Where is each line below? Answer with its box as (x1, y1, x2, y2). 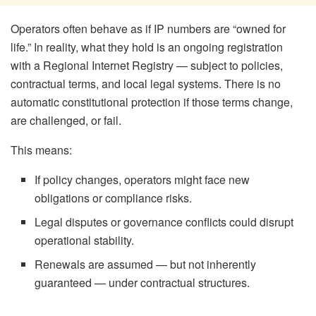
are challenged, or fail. (11, 111, 121, 128)
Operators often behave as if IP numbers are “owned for (11, 20, 286, 37)
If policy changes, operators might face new (35, 171, 250, 188)
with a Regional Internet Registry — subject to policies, (11, 56, 283, 73)
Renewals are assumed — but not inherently (35, 255, 257, 272)
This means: (11, 141, 72, 158)
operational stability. (35, 231, 135, 248)
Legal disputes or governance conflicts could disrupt (35, 213, 294, 230)
